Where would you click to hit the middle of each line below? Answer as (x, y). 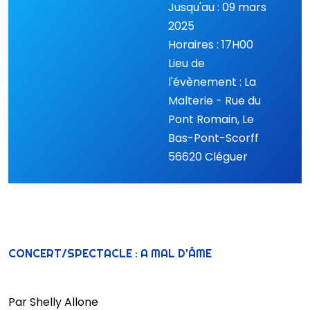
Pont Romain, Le (211, 119)
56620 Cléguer (208, 156)
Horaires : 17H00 (210, 44)
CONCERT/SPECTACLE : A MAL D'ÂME (110, 253)
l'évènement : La (212, 82)
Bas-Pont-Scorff (213, 138)
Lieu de (186, 63)
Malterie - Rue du (214, 100)
